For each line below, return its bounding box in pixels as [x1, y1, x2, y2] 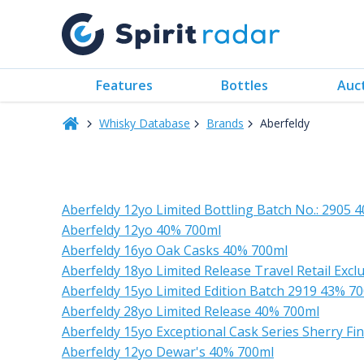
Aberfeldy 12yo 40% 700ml [62, 221, 221, 239]
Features [96, 76, 154, 94]
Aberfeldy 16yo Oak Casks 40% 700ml [62, 241, 288, 259]
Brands [206, 115, 244, 131]
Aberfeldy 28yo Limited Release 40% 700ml [62, 302, 319, 320]
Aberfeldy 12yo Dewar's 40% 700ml [62, 343, 274, 361]
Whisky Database [99, 115, 190, 131]
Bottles [221, 76, 269, 94]
